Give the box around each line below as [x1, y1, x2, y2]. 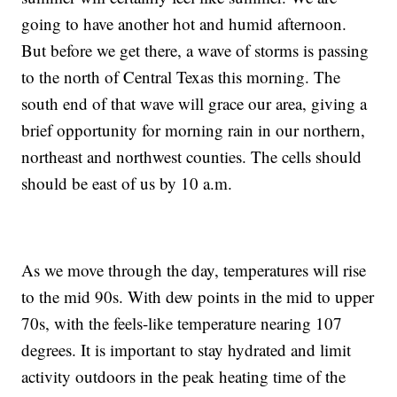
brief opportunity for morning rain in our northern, [21, 119, 366, 142]
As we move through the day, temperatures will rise [21, 259, 367, 282]
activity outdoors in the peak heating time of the [21, 365, 346, 388]
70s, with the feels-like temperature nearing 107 [21, 312, 343, 335]
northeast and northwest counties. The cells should [21, 145, 362, 168]
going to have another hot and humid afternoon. [21, 12, 347, 35]
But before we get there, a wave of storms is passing [21, 39, 370, 62]
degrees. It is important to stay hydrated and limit [21, 339, 352, 362]
